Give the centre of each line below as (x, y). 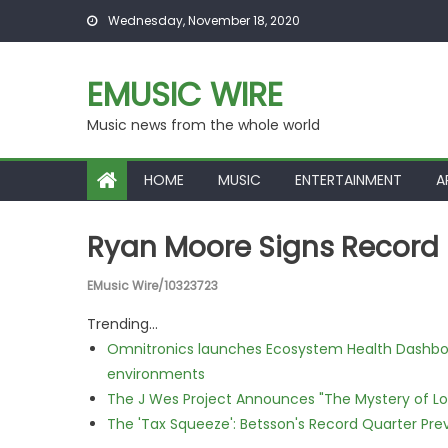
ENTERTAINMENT (348, 180)
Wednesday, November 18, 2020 (202, 20)
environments (156, 374)
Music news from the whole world (203, 125)
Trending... (122, 324)
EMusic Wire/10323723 (152, 285)
